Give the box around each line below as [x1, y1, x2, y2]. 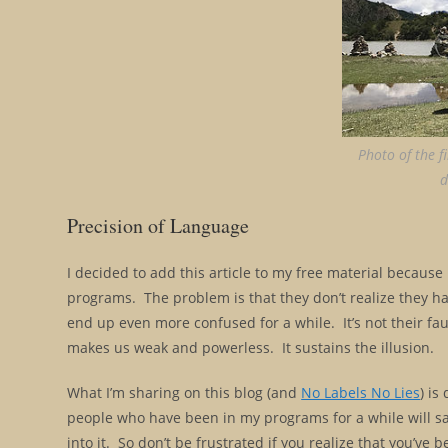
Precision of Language [67, 211, 250, 239]
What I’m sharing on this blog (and [67, 382, 302, 402]
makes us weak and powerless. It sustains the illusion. [67, 337, 435, 357]
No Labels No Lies [301, 382, 421, 402]
